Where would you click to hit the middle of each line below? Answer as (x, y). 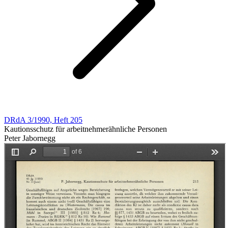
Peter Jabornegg (30, 138)
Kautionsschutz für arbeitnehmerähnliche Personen (85, 129)
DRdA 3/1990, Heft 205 (43, 120)
